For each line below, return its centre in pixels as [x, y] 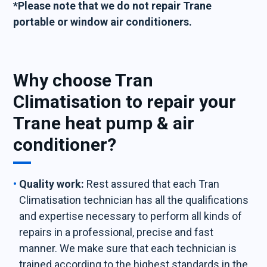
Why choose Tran [83, 80]
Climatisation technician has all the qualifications [134, 200]
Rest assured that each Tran [152, 184]
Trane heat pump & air [104, 123]
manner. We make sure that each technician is [128, 248]
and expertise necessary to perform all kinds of [131, 216]
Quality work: [52, 184]
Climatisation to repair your [125, 102]
